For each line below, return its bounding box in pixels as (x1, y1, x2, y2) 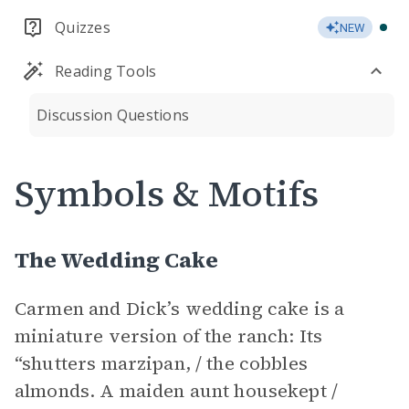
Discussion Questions (37, 105, 189, 125)
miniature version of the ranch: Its (15, 323, 323, 349)
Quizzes (55, 17, 110, 37)
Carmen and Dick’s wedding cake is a (15, 296, 345, 321)
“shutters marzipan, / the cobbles (15, 351, 308, 376)
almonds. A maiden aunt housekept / (15, 378, 339, 404)
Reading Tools (55, 61, 157, 81)
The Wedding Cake (15, 245, 218, 275)
